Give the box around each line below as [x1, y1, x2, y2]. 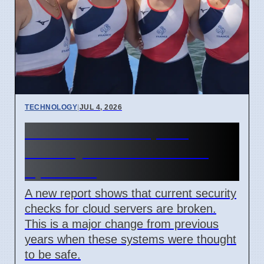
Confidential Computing [25, 123, 199, 141]
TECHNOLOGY [25, 103, 77, 111]
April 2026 [25, 161, 97, 180]
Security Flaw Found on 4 [25, 142, 209, 160]
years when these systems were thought [25, 232, 236, 246]
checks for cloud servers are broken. [25, 202, 216, 215]
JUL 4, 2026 [79, 103, 122, 111]
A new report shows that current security [25, 186, 236, 200]
